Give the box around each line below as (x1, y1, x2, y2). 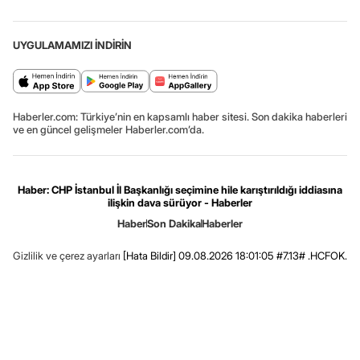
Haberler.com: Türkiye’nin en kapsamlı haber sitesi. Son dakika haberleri (13, 109, 347, 123)
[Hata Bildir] (123, 248, 176, 262)
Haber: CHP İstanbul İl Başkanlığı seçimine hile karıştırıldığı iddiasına (18, 182, 342, 196)
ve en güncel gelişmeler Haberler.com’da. (13, 122, 204, 136)
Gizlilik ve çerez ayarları (13, 248, 121, 262)
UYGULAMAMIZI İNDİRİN (13, 38, 132, 51)
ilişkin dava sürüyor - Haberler (108, 195, 252, 209)
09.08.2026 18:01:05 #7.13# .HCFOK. (176, 248, 347, 262)
